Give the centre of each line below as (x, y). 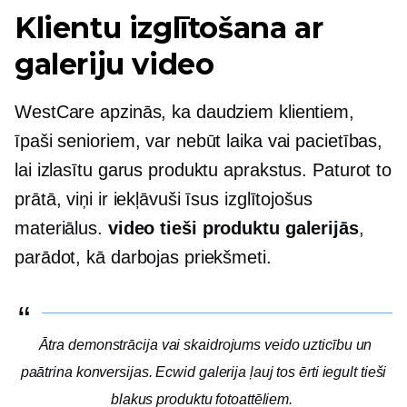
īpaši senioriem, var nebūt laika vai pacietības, (199, 141)
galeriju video (114, 65)
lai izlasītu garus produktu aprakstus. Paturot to (203, 170)
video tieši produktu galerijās (233, 228)
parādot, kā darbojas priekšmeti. (143, 258)
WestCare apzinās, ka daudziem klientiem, (184, 112)
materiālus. (61, 228)
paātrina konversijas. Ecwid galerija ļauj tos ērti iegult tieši (203, 372)
